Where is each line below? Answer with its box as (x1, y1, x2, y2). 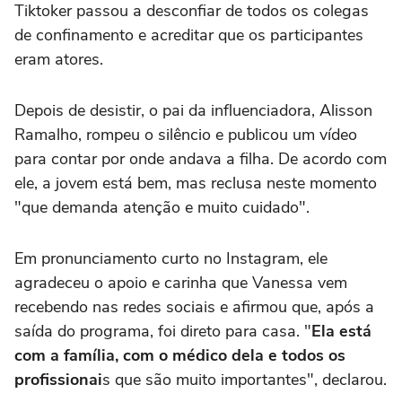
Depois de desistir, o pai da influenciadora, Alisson (14, 100, 372, 122)
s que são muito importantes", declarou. (102, 369, 387, 391)
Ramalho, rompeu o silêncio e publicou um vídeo (14, 124, 357, 146)
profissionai (14, 369, 102, 391)
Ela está (311, 320, 371, 343)
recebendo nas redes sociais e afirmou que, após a (14, 296, 374, 319)
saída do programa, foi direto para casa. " (14, 320, 311, 343)
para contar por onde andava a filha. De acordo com (14, 148, 387, 170)
